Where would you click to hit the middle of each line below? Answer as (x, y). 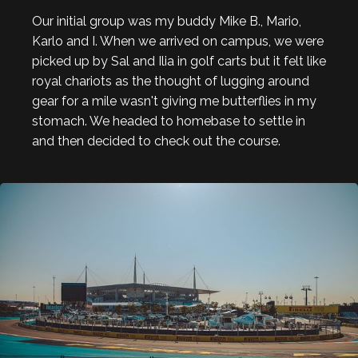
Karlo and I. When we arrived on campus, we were (178, 42)
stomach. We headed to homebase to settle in (169, 121)
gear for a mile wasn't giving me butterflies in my (174, 101)
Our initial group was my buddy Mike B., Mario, (167, 22)
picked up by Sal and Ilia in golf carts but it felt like (179, 62)
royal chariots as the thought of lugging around (171, 82)
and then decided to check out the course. (156, 141)
